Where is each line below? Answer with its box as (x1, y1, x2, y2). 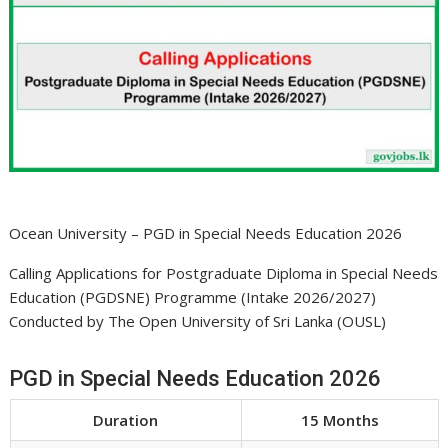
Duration (93, 409, 158, 430)
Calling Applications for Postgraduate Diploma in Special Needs (9, 262, 439, 283)
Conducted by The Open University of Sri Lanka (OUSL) (9, 310, 387, 331)
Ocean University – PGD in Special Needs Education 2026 (9, 222, 403, 243)
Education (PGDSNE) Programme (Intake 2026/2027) (9, 286, 377, 307)
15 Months (300, 409, 379, 430)
